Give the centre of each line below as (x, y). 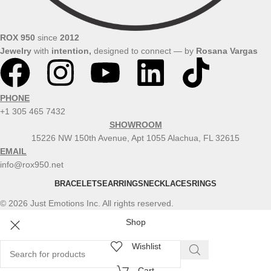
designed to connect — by (145, 51)
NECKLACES (168, 184)
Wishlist (146, 246)
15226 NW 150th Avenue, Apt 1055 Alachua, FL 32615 (135, 138)
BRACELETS (78, 184)
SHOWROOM (135, 125)
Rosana (212, 51)
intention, (73, 51)
